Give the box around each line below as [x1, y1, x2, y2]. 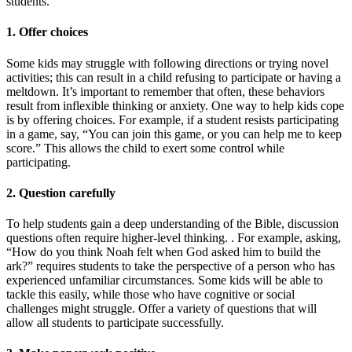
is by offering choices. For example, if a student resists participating [6, 112, 339, 126]
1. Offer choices [6, 25, 88, 39]
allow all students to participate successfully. [6, 316, 224, 330]
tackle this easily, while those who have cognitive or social [6, 288, 295, 302]
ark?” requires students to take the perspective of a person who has [6, 259, 335, 273]
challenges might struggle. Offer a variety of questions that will [6, 302, 317, 316]
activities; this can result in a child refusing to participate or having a [6, 70, 341, 84]
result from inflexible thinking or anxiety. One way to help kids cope [6, 98, 344, 112]
